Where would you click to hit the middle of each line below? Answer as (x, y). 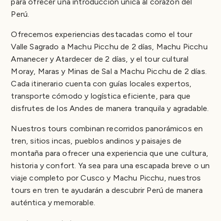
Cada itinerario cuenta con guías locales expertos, (101, 83)
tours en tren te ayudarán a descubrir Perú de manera (107, 190)
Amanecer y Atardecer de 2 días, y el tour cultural (100, 59)
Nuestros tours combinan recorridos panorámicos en (107, 128)
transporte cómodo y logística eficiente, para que (101, 96)
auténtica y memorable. (53, 202)
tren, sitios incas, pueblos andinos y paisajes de (96, 141)
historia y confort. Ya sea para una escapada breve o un (110, 165)
